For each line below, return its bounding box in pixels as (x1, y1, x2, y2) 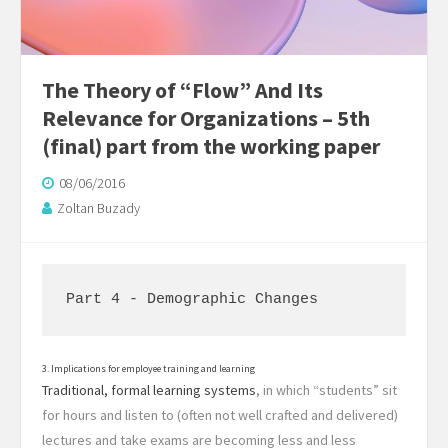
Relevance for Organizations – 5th (42, 103, 370, 132)
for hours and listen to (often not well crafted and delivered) (42, 405, 398, 424)
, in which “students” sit (256, 380, 397, 399)
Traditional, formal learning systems (42, 380, 256, 399)
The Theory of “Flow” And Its (42, 75, 323, 104)
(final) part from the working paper (42, 131, 380, 160)
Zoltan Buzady (57, 198, 140, 217)
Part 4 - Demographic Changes (66, 290, 318, 308)
